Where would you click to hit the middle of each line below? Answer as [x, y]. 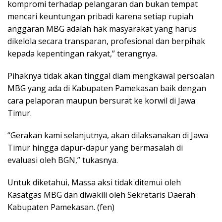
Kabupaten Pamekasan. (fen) [61, 207]
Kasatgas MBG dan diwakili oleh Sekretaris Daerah [101, 194]
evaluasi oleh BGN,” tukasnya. [63, 160]
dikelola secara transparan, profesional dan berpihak [106, 41]
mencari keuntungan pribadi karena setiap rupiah [100, 16]
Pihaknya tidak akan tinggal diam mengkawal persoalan [111, 76]
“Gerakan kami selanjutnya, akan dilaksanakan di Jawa [108, 135]
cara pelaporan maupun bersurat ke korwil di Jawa [101, 100]
